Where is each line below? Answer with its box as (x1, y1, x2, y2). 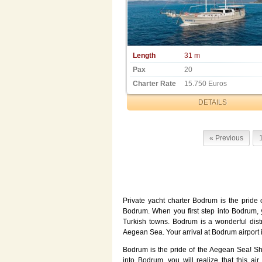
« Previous (209, 134, 243, 143)
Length (132, 51, 156, 60)
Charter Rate (132, 80, 176, 88)
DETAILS (198, 98, 227, 107)
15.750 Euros (184, 80, 227, 88)
